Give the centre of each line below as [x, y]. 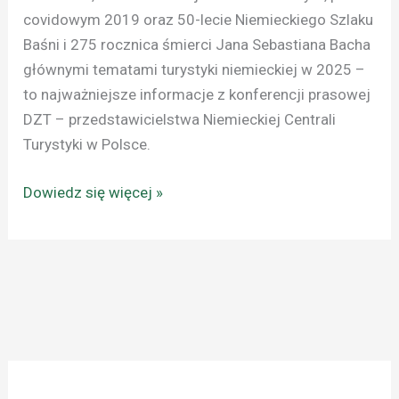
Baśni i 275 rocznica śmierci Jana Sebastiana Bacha [197, 45]
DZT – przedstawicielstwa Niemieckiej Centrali [180, 120]
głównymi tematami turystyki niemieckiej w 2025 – [195, 70]
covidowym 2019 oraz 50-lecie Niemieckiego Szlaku [199, 20]
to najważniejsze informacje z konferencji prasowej [197, 95]
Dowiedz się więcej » [94, 192]
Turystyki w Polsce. [87, 145]
